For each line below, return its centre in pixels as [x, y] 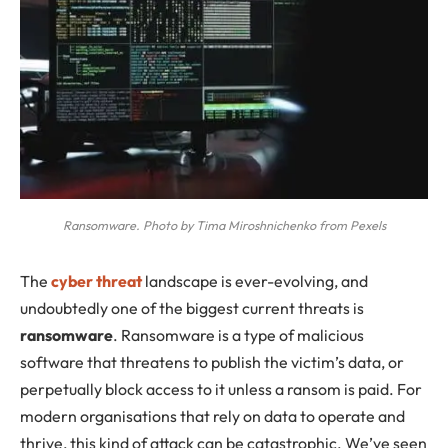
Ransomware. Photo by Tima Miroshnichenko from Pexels [224, 225]
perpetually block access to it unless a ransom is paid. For [221, 389]
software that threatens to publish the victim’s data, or [212, 362]
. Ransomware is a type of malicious [238, 335]
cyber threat [96, 281]
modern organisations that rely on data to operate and [212, 416]
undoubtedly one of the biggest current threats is [192, 308]
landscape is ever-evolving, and [255, 281]
